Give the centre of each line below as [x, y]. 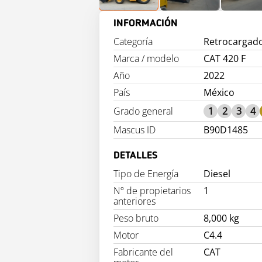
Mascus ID [135, 130]
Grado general [143, 111]
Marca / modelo [146, 59]
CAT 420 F [225, 59]
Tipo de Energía [146, 174]
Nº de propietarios [152, 191]
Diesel [217, 174]
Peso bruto [136, 218]
